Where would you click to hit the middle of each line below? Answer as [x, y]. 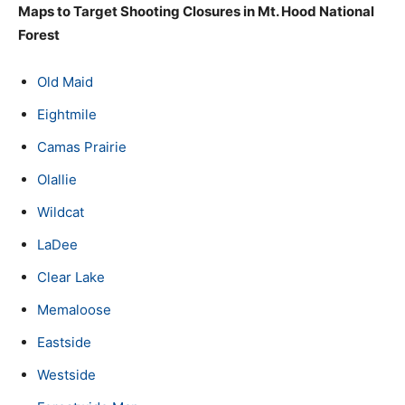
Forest [39, 35]
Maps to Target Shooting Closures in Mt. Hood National [196, 11]
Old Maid [65, 82]
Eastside [64, 342]
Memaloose [74, 310]
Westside [66, 375]
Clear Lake [71, 277]
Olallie [57, 179]
